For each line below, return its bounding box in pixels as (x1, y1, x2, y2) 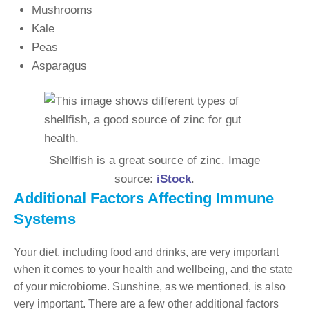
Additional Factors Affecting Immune (14, 189, 274, 207)
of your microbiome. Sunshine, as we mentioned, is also (14, 280, 286, 292)
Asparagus (31, 59, 87, 72)
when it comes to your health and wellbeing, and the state (14, 263, 293, 275)
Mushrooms (31, 3, 92, 17)
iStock (157, 172, 191, 186)
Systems (14, 210, 76, 228)
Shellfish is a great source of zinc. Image (49, 153, 260, 167)
